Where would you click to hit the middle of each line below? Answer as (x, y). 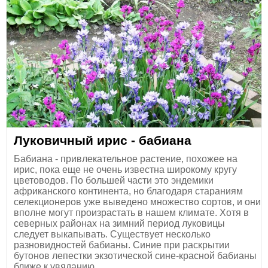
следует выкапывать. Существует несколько (112, 234)
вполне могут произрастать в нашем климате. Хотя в (131, 212)
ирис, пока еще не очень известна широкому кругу (125, 169)
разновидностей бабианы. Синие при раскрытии (122, 245)
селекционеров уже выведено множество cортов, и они (137, 202)
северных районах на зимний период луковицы (119, 223)
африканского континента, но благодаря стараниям (128, 191)
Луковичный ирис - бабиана (103, 140)
